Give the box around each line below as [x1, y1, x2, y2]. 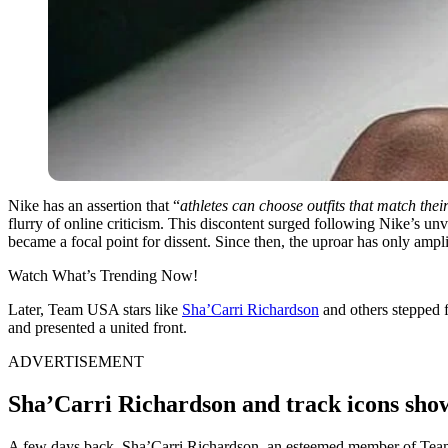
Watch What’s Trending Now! [8, 266, 198, 284]
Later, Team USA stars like [8, 300, 182, 318]
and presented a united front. [8, 318, 187, 336]
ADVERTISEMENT [8, 352, 144, 370]
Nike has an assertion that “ [8, 196, 180, 214]
